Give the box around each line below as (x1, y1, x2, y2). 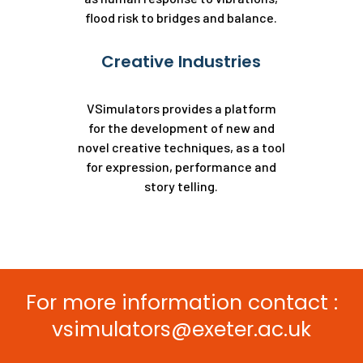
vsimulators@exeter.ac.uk (52, 315, 311, 344)
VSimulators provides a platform (86, 100, 276, 116)
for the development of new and (88, 120, 275, 135)
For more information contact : (25, 288, 338, 317)
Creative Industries (101, 50, 262, 73)
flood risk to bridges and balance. (85, 10, 278, 25)
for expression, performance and (86, 159, 277, 174)
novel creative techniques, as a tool (77, 139, 285, 155)
